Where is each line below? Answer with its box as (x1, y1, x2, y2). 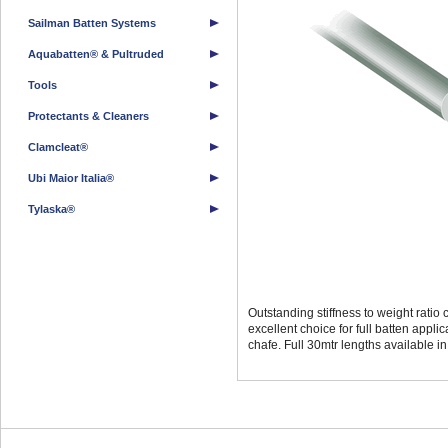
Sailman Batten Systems (28, 17, 156, 29)
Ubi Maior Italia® (28, 172, 114, 184)
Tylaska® (28, 203, 75, 215)
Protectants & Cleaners (28, 110, 149, 122)
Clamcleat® (28, 141, 88, 153)
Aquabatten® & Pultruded (28, 48, 164, 60)
